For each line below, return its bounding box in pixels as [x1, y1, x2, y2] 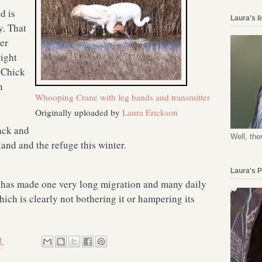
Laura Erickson [122, 106, 178, 119]
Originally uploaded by [35, 106, 122, 119]
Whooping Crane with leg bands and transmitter [35, 91, 210, 104]
